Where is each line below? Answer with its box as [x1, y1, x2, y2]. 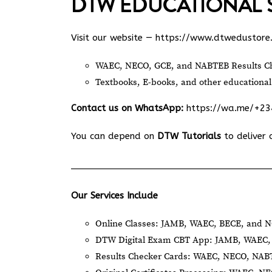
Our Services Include [71, 190, 158, 201]
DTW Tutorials [157, 131, 221, 141]
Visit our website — [71, 32, 155, 43]
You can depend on [71, 131, 157, 141]
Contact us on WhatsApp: [71, 103, 183, 114]
